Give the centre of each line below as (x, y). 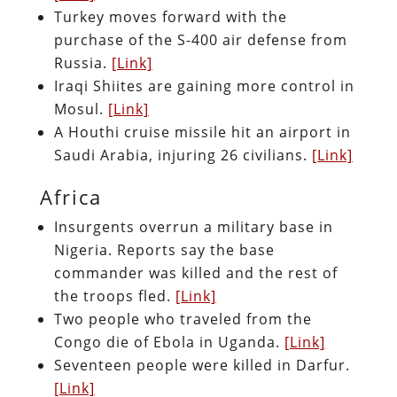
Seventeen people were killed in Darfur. (202, 365)
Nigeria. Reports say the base (164, 249)
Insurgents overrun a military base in (193, 226)
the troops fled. (114, 296)
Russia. (82, 62)
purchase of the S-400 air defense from (200, 39)
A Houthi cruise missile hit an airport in (202, 132)
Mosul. (81, 109)
